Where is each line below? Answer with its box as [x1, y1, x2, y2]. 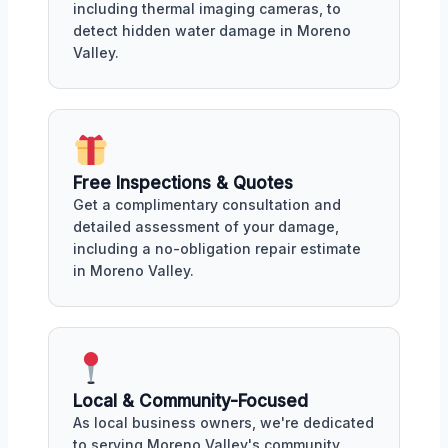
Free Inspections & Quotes [73, 173, 293, 194]
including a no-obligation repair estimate [73, 240, 361, 258]
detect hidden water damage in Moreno [73, 22, 351, 40]
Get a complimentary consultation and [73, 196, 341, 214]
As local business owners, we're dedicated [73, 414, 374, 431]
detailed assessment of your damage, [73, 218, 339, 236]
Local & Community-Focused [73, 391, 308, 411]
